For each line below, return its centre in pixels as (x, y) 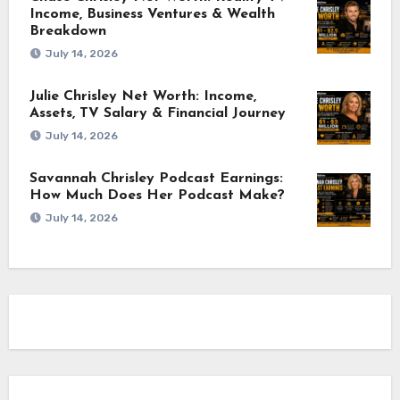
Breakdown (67, 31)
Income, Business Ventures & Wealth (152, 14)
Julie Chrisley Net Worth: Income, (142, 96)
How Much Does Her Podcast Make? (157, 195)
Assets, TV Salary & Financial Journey (157, 113)
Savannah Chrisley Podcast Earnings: (156, 178)
